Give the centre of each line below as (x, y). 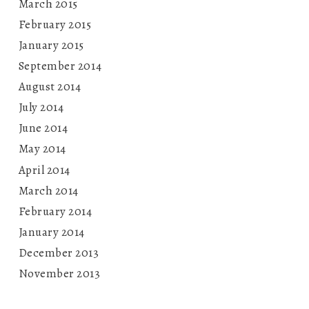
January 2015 (51, 45)
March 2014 (48, 190)
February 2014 (55, 211)
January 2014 (51, 232)
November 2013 (59, 273)
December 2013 (59, 252)
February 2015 (55, 24)
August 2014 (50, 87)
